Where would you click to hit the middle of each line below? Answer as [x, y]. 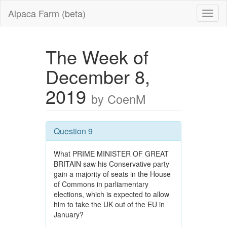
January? [68, 214]
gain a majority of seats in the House [112, 174]
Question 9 [73, 131]
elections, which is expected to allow [111, 194]
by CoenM [118, 99]
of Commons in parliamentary [101, 184]
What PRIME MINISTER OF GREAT [111, 154]
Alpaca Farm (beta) [47, 13]
